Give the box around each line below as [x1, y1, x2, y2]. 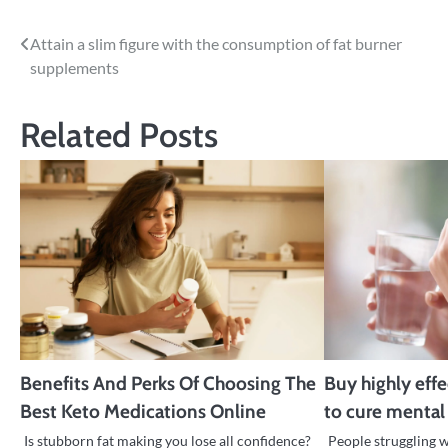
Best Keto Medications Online [20, 400, 266, 424]
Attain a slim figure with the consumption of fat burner [30, 34, 402, 54]
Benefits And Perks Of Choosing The [20, 372, 316, 396]
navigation [19, 70, 127, 100]
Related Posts [20, 114, 218, 156]
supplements [30, 58, 119, 78]
